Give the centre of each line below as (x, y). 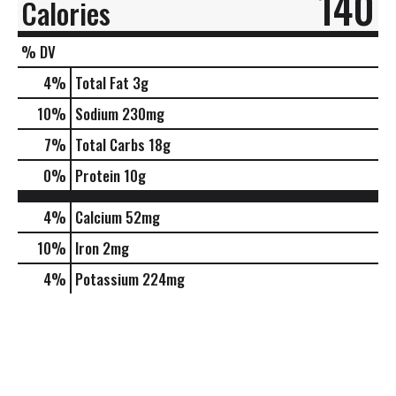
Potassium (107, 278)
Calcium (99, 217)
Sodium (97, 113)
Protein (98, 175)
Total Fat (102, 82)
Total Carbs (110, 144)
